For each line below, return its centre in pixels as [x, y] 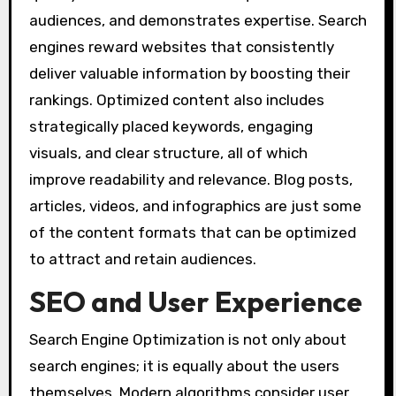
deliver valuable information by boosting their [189, 74]
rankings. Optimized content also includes [176, 100]
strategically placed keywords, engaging [171, 127]
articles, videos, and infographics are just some [195, 206]
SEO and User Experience [195, 302]
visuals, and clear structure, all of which [168, 153]
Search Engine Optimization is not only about [187, 339]
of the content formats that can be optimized [192, 233]
